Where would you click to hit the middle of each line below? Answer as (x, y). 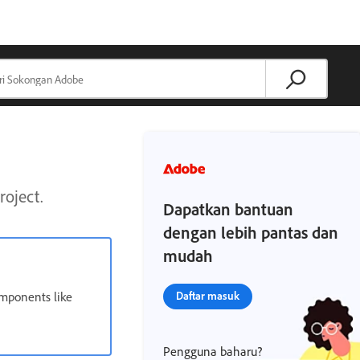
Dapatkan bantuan (229, 209)
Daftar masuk (208, 295)
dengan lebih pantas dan (251, 232)
